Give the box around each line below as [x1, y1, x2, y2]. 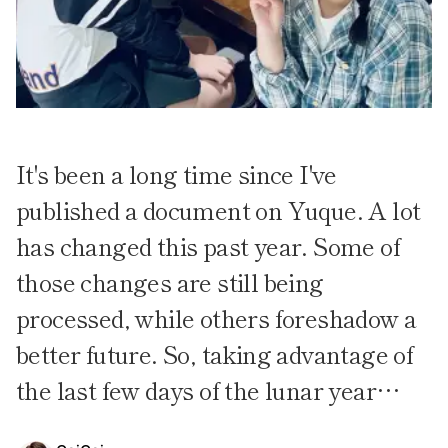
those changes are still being [16, 264, 324, 299]
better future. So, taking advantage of [16, 336, 414, 371]
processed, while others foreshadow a [16, 300, 417, 335]
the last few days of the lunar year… [16, 372, 400, 407]
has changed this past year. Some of [16, 228, 400, 263]
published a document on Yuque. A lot [16, 192, 421, 227]
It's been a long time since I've [16, 156, 337, 191]
